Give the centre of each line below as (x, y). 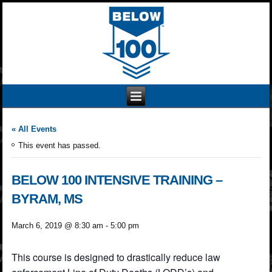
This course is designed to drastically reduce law (116, 257)
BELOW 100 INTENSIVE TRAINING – (117, 180)
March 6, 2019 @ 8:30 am (58, 225)
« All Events (34, 129)
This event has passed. (60, 145)
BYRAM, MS (47, 199)
